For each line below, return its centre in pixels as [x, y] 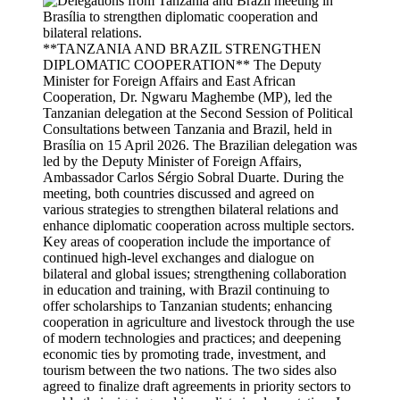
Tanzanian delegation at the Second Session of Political [198, 113]
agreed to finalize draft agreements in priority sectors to [197, 386]
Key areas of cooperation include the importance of [187, 242]
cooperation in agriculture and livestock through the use [199, 322]
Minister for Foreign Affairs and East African [169, 81]
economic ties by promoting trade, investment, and [184, 354]
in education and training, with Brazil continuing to [186, 290]
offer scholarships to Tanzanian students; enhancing [187, 306]
